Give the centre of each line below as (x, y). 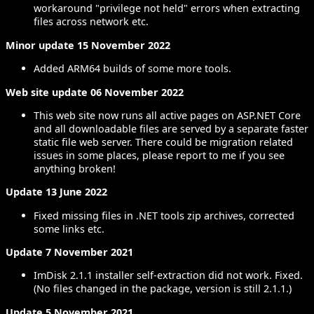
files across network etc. (91, 22)
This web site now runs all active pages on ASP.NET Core (167, 115)
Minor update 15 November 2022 (88, 45)
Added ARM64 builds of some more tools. (132, 69)
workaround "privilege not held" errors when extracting (167, 8)
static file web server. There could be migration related (163, 142)
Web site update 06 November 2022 (95, 92)
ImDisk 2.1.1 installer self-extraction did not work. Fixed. (168, 275)
